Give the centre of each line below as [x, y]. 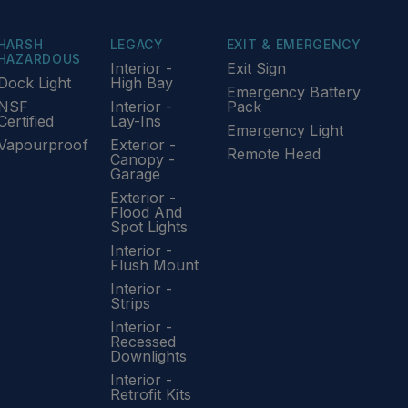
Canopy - [143, 159]
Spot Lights [149, 227]
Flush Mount [154, 265]
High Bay [142, 83]
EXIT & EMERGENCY [294, 44]
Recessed [143, 342]
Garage [135, 174]
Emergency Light [285, 130]
